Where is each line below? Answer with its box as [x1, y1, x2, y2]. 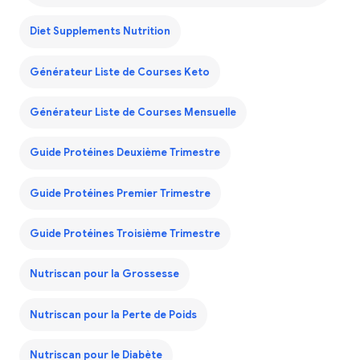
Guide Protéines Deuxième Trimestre [29, 146, 220, 160]
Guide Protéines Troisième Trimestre [29, 227, 220, 241]
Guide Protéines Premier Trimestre [29, 186, 211, 200]
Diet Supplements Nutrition [29, 25, 170, 39]
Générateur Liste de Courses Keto [29, 65, 210, 79]
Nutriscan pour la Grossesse [29, 268, 179, 281]
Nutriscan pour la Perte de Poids [29, 308, 197, 321]
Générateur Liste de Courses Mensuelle [29, 105, 236, 119]
